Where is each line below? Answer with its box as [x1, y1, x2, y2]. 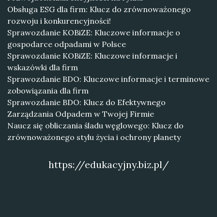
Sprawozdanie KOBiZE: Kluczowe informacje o [7, 28, 180, 37]
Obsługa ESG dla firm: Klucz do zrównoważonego [7, 4, 191, 14]
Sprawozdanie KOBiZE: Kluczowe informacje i [7, 51, 177, 61]
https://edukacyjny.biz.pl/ [48, 158, 169, 170]
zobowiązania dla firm [7, 86, 89, 95]
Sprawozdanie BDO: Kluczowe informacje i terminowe [7, 74, 209, 84]
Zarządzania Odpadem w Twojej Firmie [7, 109, 154, 119]
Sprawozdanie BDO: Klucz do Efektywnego [7, 97, 166, 107]
